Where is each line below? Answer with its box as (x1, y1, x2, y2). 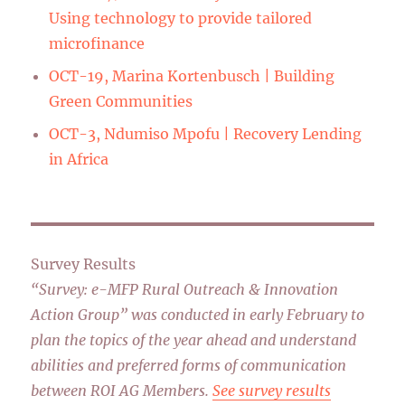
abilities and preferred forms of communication (31, 356, 347, 375)
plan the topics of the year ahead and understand (31, 331, 357, 350)
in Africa (49, 150, 109, 169)
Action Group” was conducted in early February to (31, 306, 365, 325)
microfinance (49, 34, 146, 53)
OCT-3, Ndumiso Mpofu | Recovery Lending (49, 125, 363, 144)
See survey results (212, 381, 332, 400)
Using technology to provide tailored (49, 9, 313, 28)
